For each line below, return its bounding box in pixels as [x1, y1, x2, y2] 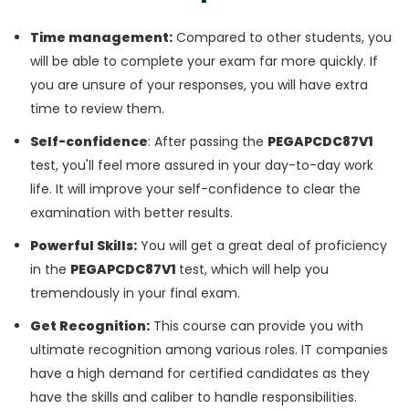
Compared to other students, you [173, 28, 392, 47]
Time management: [30, 28, 173, 47]
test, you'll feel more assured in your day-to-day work [30, 156, 373, 175]
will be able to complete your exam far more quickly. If [30, 52, 378, 71]
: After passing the [148, 132, 267, 152]
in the [30, 260, 70, 279]
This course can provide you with [150, 317, 363, 336]
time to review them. [30, 100, 164, 119]
